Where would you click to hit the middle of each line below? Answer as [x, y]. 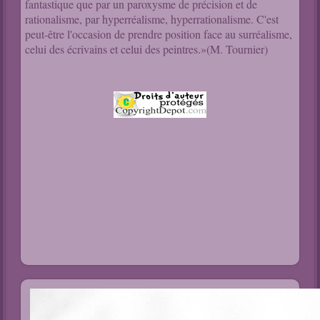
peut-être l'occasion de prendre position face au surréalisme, [159, 34]
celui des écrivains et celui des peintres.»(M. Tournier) [147, 49]
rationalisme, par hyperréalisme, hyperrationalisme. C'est [152, 19]
